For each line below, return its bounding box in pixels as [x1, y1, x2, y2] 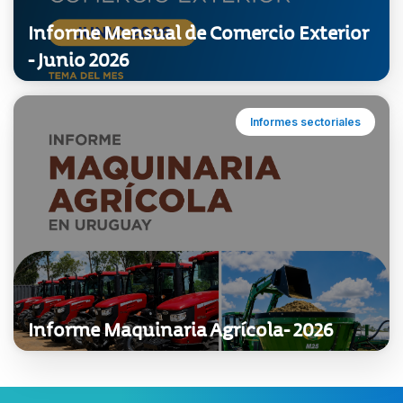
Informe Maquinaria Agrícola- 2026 [28, 318, 334, 343]
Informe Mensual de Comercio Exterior [28, 22, 369, 46]
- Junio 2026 [28, 49, 130, 73]
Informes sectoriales [250, 115, 361, 130]
